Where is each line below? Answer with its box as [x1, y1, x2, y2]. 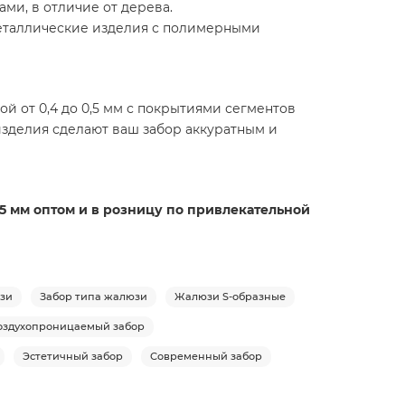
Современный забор [150, 349, 262, 363]
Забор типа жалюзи [40, 289, 147, 303]
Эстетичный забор [23, 349, 123, 363]
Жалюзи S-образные [174, 289, 286, 303]
